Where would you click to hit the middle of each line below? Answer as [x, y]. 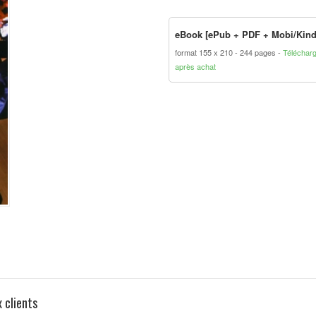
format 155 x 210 [205, 52]
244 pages [259, 52]
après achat [195, 66]
